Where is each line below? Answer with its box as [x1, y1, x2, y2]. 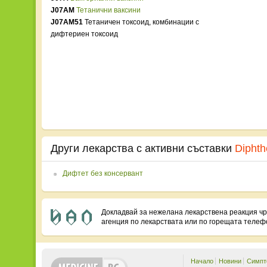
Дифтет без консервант [63, 169, 143, 178]
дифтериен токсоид [51, 30, 118, 38]
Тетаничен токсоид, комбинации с [83, 18, 199, 26]
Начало [191, 257, 213, 265]
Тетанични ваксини [76, 6, 141, 14]
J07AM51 [51, 18, 83, 26]
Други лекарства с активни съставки [51, 142, 235, 154]
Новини [219, 257, 241, 265]
